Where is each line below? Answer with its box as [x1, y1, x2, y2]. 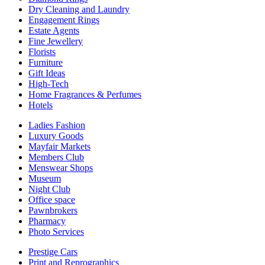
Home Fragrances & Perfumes [28, 89, 141, 99]
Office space [28, 194, 75, 205]
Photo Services [28, 226, 84, 237]
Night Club [28, 183, 70, 194]
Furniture [28, 57, 63, 67]
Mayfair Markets [28, 141, 91, 151]
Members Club [28, 151, 84, 162]
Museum [28, 173, 61, 183]
